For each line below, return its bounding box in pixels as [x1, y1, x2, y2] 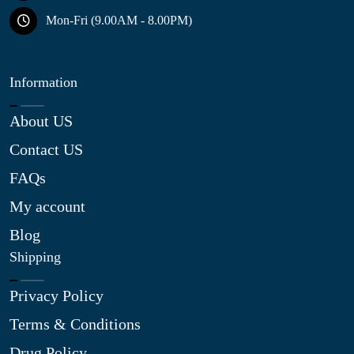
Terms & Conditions [9, 314, 141, 333]
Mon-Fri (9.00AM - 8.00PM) [46, 13, 192, 28]
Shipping [9, 248, 61, 265]
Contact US [9, 140, 83, 158]
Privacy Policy [9, 286, 104, 304]
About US [9, 111, 73, 130]
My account [9, 197, 85, 215]
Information [9, 73, 77, 90]
